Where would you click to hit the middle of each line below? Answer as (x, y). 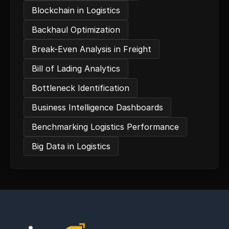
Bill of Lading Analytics (76, 68)
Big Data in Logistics (71, 146)
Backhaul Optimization (76, 30)
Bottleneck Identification (81, 88)
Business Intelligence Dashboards (97, 107)
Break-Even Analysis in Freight (91, 49)
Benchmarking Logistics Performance (105, 127)
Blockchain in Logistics (76, 10)
